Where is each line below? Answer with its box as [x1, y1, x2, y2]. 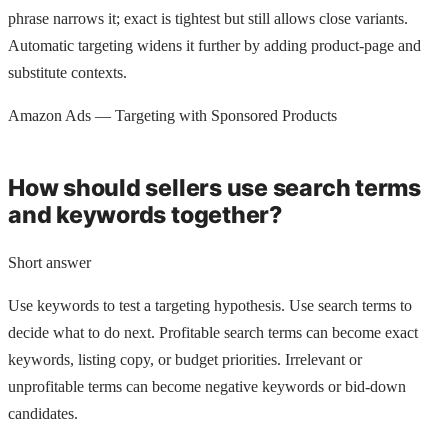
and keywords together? [8, 201, 282, 230]
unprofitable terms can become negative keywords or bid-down [8, 378, 406, 396]
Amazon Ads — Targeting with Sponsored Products [8, 106, 337, 124]
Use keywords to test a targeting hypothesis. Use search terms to [8, 297, 412, 315]
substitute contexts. [8, 63, 127, 81]
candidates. [8, 405, 78, 423]
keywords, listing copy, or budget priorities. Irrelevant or [8, 351, 362, 369]
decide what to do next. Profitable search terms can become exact [8, 324, 418, 342]
